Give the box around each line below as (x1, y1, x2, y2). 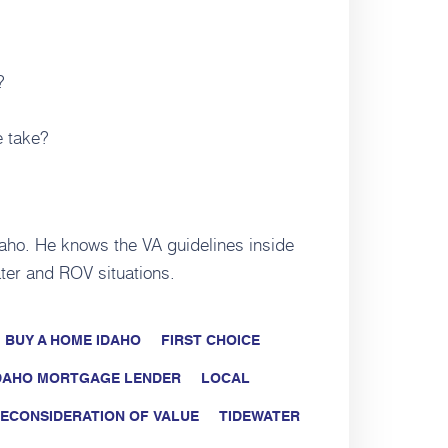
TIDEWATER (219, 410, 300, 425)
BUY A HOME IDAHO (5, 334, 141, 349)
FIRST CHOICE (161, 334, 260, 349)
